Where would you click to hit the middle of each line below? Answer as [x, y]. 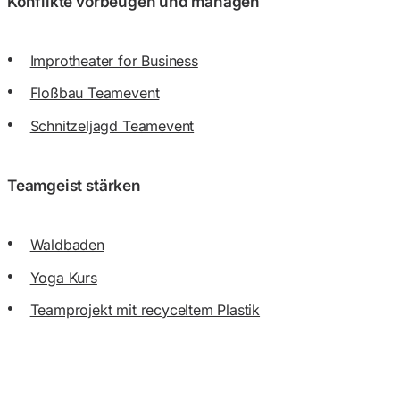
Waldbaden [67, 245]
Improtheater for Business [114, 60]
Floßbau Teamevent [95, 93]
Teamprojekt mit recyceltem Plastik [145, 310]
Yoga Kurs [63, 277]
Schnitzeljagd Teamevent [112, 125]
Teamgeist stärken [74, 186]
